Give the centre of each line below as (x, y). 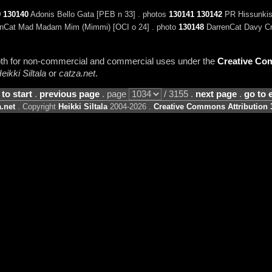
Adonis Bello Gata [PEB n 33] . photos (98, 15)
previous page (69, 94)
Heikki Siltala (83, 107)
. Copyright (37, 107)
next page (216, 94)
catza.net (77, 73)
